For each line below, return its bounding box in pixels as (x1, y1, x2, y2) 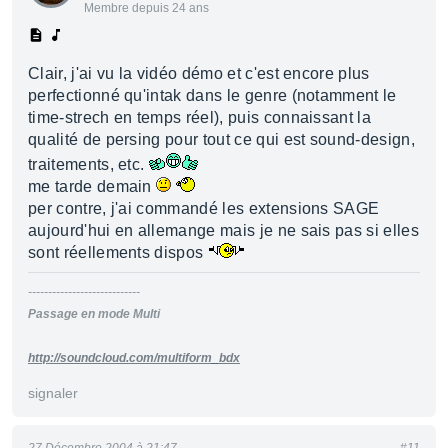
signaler (28, 385, 78, 401)
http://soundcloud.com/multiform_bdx (28, 351, 240, 365)
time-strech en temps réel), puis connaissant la (28, 109, 372, 126)
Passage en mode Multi (28, 307, 160, 321)
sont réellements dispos (28, 244, 208, 261)
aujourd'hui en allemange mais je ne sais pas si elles (28, 222, 419, 239)
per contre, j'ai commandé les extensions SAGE (28, 200, 380, 217)
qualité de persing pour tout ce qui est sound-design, (28, 131, 415, 148)
